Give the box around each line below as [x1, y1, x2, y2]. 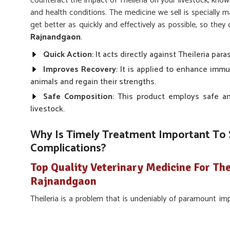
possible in [30, 204, 71, 218]
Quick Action [43, 48, 92, 62]
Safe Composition [43, 90, 112, 104]
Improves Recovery [43, 63, 116, 76]
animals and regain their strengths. [30, 75, 156, 89]
